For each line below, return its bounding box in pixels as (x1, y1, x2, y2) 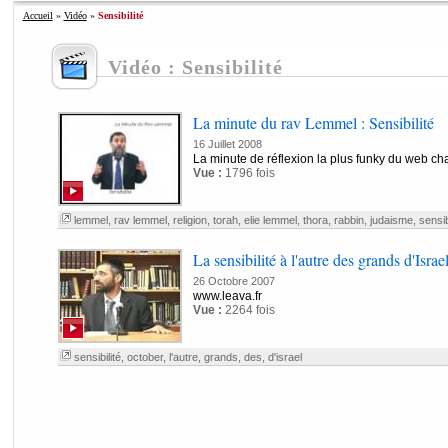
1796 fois (221, 166, 275, 180)
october (126, 351, 163, 363)
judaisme (369, 214, 413, 226)
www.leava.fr (192, 289, 262, 303)
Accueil (22, 10, 53, 21)
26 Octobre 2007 (192, 275, 275, 287)
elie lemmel (243, 214, 297, 226)
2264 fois (221, 303, 275, 317)
